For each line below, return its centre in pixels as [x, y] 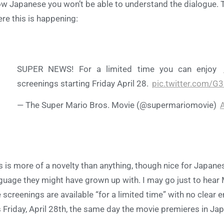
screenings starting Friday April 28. [84, 83]
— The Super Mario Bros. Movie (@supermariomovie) [118, 105]
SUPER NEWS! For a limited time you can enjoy [119, 69]
